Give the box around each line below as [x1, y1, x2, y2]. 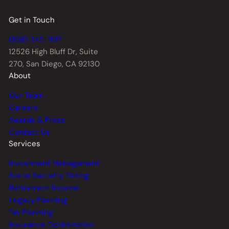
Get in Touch [9, 15, 55, 26]
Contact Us [9, 127, 50, 138]
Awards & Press [9, 114, 65, 125]
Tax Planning [9, 207, 52, 218]
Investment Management [9, 158, 99, 169]
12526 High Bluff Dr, [9, 47, 79, 57]
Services [9, 139, 40, 149]
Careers [9, 102, 38, 113]
